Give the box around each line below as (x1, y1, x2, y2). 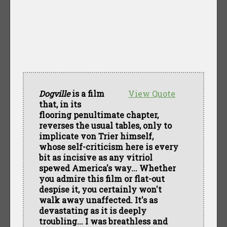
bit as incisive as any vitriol (39, 152, 153, 163)
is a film (69, 88, 104, 99)
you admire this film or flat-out (39, 173, 165, 184)
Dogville (39, 88, 70, 99)
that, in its (39, 98, 81, 109)
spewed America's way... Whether (39, 162, 176, 173)
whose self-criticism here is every (39, 141, 178, 152)
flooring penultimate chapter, (39, 109, 159, 120)
